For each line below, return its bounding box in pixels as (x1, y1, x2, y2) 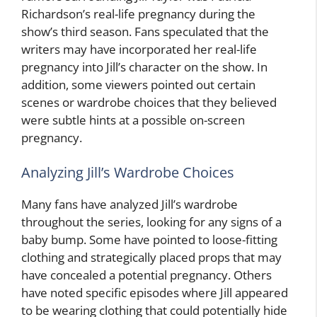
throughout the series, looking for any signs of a (21, 214, 282, 231)
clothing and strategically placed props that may (21, 249, 282, 266)
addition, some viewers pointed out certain (21, 76, 255, 93)
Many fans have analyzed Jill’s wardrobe (21, 196, 238, 213)
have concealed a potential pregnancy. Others (21, 267, 272, 284)
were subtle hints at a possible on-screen (21, 111, 245, 128)
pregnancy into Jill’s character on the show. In (21, 58, 267, 75)
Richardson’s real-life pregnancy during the (21, 5, 255, 22)
